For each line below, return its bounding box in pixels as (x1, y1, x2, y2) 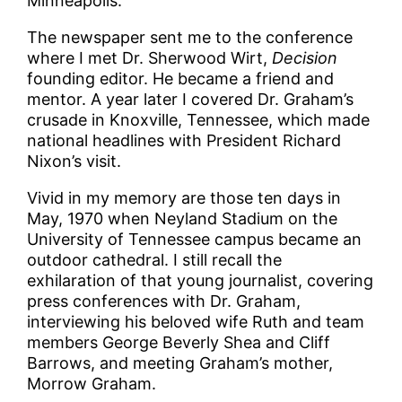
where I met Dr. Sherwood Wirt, (27, 48, 273, 68)
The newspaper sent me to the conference (27, 28, 354, 48)
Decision (272, 48, 338, 68)
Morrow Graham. (27, 374, 157, 394)
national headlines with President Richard (27, 131, 342, 151)
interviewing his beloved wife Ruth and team (27, 312, 365, 332)
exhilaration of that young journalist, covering (27, 271, 374, 291)
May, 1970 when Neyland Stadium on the (27, 209, 338, 229)
